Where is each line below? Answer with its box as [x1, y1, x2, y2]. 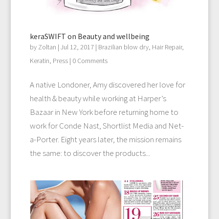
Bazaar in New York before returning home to [29, 107, 178, 118]
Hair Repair [152, 43, 182, 52]
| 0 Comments [67, 56, 108, 66]
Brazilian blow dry [98, 43, 149, 52]
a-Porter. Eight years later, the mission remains [29, 134, 181, 145]
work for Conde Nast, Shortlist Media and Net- [29, 120, 184, 131]
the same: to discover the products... [29, 148, 150, 159]
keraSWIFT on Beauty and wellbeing [29, 31, 150, 42]
